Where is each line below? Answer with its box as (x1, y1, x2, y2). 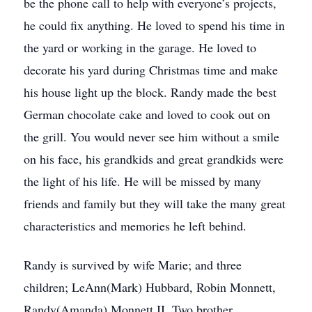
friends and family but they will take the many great (24, 195, 286, 212)
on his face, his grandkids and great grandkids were (24, 150, 283, 167)
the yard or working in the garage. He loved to (24, 39, 256, 56)
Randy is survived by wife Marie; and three (24, 256, 242, 273)
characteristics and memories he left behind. (24, 217, 247, 234)
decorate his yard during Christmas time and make (24, 61, 278, 78)
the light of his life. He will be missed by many (24, 173, 261, 189)
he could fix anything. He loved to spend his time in (24, 17, 285, 33)
